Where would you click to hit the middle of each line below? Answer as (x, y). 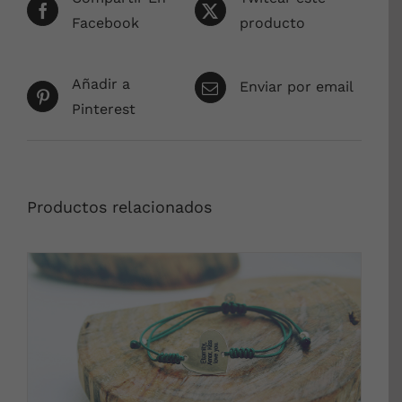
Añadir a (101, 83)
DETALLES (194, 367)
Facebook (105, 22)
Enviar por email (296, 87)
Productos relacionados (119, 206)
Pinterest (104, 109)
